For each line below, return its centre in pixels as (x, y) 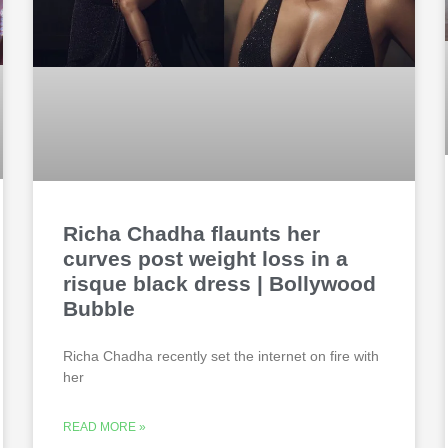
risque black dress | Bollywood (219, 284)
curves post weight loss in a (205, 259)
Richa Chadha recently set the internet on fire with (220, 356)
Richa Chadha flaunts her (191, 234)
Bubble (98, 309)
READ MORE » (104, 427)
